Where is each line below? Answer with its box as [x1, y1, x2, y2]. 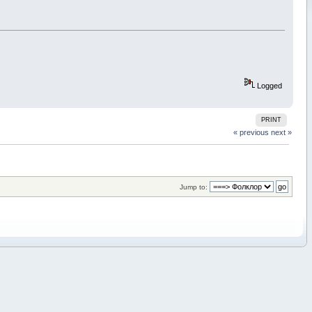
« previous [233, 127, 270, 136]
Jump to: [180, 183, 208, 192]
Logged [255, 81, 283, 91]
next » [271, 127, 292, 136]
